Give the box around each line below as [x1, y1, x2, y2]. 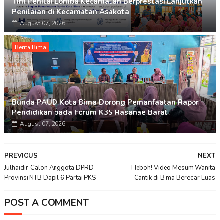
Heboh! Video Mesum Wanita [131, 164, 216, 173]
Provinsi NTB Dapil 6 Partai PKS [4, 173, 96, 183]
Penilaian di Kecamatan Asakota [11, 7, 129, 17]
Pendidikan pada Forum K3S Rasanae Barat [11, 108, 168, 118]
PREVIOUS [4, 151, 38, 161]
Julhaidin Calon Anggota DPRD [4, 164, 94, 173]
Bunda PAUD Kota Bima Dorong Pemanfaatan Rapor [11, 97, 199, 108]
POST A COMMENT [4, 196, 89, 210]
